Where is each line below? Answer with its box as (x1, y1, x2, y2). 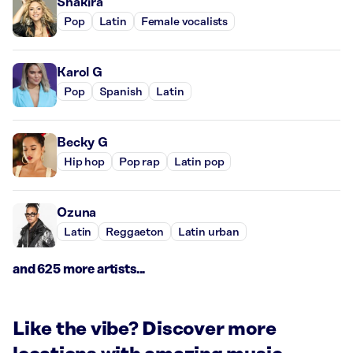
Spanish (98, 85, 143, 98)
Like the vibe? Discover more (13, 319, 277, 340)
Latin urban (177, 225, 240, 239)
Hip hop (64, 155, 105, 169)
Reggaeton (106, 225, 164, 239)
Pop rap (118, 155, 160, 169)
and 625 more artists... (13, 262, 146, 277)
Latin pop (173, 155, 225, 169)
